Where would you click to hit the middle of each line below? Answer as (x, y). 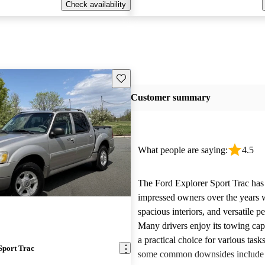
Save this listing (143, 77)
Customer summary (170, 98)
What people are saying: (182, 150)
